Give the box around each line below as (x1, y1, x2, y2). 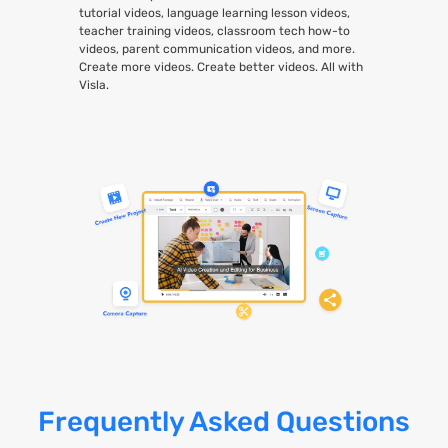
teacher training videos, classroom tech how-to (79, 23, 351, 38)
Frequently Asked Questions (38, 404, 410, 438)
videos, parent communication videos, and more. (79, 41, 356, 56)
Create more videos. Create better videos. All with (79, 59, 364, 74)
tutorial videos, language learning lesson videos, (79, 5, 351, 20)
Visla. (79, 77, 110, 92)
